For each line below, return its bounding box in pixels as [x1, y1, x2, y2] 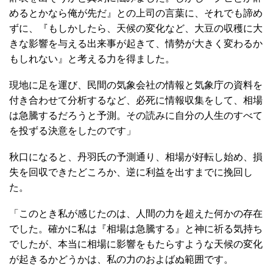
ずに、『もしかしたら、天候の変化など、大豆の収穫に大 [9, 23, 263, 34]
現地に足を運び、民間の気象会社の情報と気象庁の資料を [9, 80, 263, 90]
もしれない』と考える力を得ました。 [9, 54, 175, 64]
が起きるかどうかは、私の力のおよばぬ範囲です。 [9, 254, 233, 264]
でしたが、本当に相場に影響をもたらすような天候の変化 [9, 239, 263, 249]
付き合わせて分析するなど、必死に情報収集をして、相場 [9, 95, 263, 105]
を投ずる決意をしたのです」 [9, 126, 136, 136]
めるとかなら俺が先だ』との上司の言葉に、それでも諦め [9, 8, 263, 18]
